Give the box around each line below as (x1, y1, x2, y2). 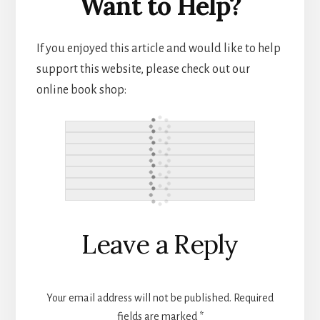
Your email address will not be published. (46, 292, 231, 304)
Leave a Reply (81, 228, 239, 261)
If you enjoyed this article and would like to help (36, 42, 281, 56)
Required (234, 292, 274, 304)
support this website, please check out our (36, 63, 250, 76)
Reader (35, 211, 116, 244)
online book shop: (36, 84, 126, 97)
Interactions (35, 241, 171, 275)
